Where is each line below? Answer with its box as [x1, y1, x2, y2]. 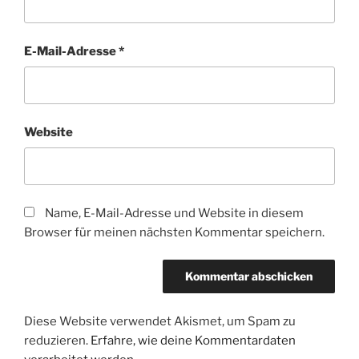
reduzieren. [24, 333, 91, 348]
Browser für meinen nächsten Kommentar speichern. [24, 224, 325, 240]
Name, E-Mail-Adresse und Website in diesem [45, 205, 304, 220]
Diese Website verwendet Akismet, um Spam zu [24, 313, 296, 329]
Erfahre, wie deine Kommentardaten [91, 333, 296, 348]
